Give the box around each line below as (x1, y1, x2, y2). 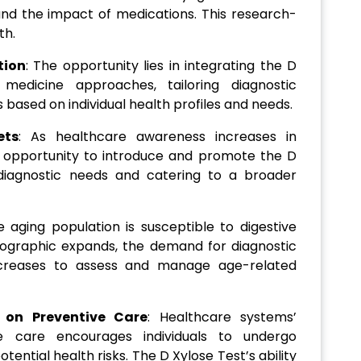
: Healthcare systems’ (147, 308, 297, 327)
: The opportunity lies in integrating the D (25, 56, 297, 76)
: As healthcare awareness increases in (19, 127, 297, 147)
